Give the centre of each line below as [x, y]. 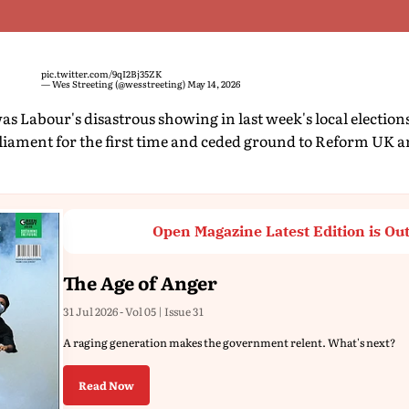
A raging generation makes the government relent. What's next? [229, 342]
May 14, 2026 [214, 84]
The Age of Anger [140, 282]
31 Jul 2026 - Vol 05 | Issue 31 [133, 311]
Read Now [106, 385]
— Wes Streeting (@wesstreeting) [114, 84]
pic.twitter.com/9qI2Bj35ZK [102, 73]
